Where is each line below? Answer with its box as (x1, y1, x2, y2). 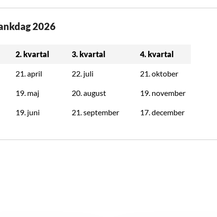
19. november (140, 88, 186, 97)
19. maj (15, 88, 39, 97)
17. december (140, 107, 186, 117)
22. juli (72, 68, 93, 78)
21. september (72, 107, 119, 117)
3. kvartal (72, 49, 107, 59)
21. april (15, 68, 42, 78)
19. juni (15, 107, 40, 117)
